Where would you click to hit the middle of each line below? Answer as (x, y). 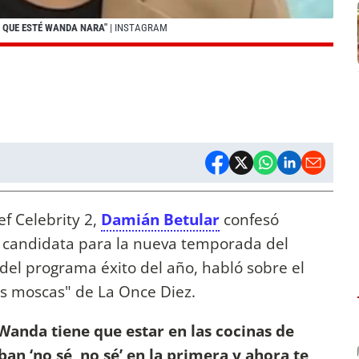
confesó (249, 220)
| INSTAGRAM (137, 28)
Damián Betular (160, 220)
